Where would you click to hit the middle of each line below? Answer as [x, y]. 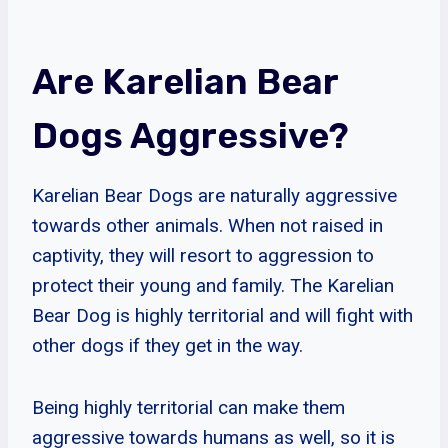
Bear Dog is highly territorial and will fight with [222, 315]
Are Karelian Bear [185, 81]
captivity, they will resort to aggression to [203, 255]
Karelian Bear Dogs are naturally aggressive [214, 195]
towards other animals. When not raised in [207, 225]
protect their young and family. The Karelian [213, 285]
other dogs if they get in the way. [167, 345]
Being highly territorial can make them [188, 407]
